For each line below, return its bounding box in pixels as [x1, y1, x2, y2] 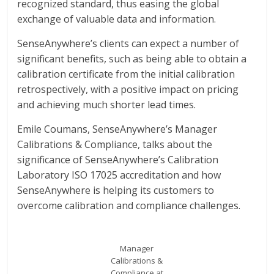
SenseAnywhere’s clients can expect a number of [17, 37, 240, 50]
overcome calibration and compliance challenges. [17, 199, 241, 212]
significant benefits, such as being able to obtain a [17, 52, 247, 65]
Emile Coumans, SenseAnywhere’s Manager [17, 122, 218, 136]
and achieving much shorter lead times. [17, 98, 196, 111]
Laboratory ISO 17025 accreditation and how [17, 168, 221, 182]
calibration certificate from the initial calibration [17, 67, 235, 81]
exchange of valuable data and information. [17, 12, 217, 26]
